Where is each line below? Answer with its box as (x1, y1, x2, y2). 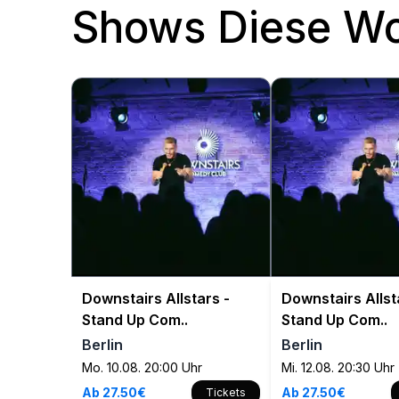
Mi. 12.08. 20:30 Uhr (281, 360, 395, 375)
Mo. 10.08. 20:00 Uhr (82, 360, 202, 375)
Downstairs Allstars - (82, 289, 230, 307)
